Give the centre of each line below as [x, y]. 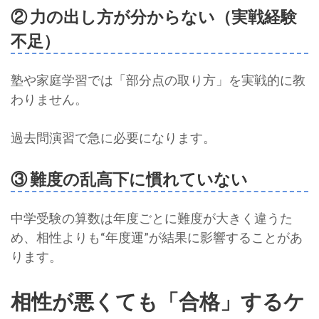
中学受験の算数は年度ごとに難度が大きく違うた [152, 218]
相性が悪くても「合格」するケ [158, 301]
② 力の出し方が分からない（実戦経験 [154, 17]
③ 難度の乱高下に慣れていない [129, 179]
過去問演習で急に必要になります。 [113, 138]
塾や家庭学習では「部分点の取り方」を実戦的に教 [158, 80]
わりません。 [49, 99]
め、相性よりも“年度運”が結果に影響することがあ [157, 237]
